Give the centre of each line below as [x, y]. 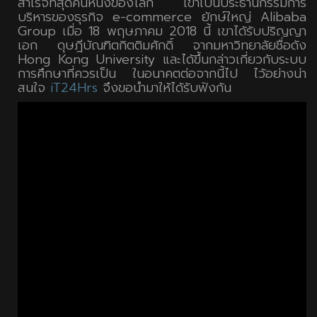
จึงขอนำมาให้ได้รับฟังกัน [165, 88]
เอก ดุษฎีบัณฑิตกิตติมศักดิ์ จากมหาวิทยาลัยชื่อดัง [162, 46]
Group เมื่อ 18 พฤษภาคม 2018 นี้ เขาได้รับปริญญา [162, 31]
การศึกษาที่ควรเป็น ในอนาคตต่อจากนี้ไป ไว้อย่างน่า [162, 74]
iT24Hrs [74, 88]
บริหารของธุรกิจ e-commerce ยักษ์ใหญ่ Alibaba [162, 17]
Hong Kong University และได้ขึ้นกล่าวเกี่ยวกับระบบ [162, 60]
